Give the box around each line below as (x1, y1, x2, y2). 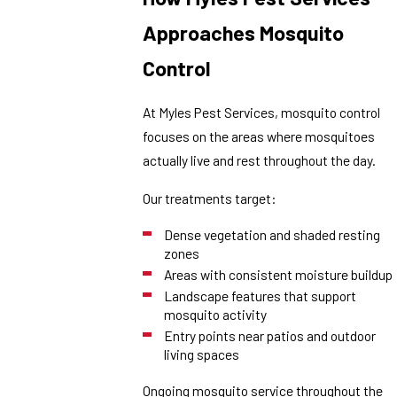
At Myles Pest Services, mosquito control (143, 103, 381, 121)
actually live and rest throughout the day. (143, 151, 379, 168)
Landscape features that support (163, 286, 356, 304)
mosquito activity (163, 305, 267, 323)
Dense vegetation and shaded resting (163, 225, 380, 243)
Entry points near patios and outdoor (163, 326, 376, 344)
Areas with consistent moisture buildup (163, 265, 393, 283)
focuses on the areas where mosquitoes (143, 127, 376, 144)
